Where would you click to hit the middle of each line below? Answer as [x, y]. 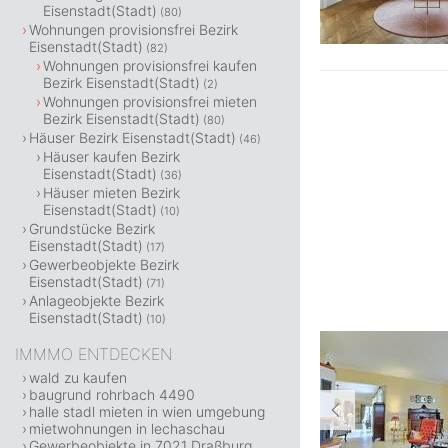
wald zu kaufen [78, 377]
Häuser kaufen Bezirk [111, 156]
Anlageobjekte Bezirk [96, 300]
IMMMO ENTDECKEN [93, 354]
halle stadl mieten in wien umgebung [147, 411]
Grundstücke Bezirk [92, 228]
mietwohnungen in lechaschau [127, 428]
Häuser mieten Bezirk [111, 192]
